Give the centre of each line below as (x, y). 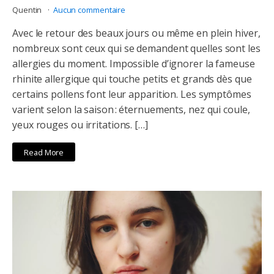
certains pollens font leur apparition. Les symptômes (132, 94)
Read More (44, 152)
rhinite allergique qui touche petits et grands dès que (132, 79)
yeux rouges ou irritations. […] (80, 124)
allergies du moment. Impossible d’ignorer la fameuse (134, 63)
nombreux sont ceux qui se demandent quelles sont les (136, 48)
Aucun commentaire (89, 9)
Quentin (28, 9)
